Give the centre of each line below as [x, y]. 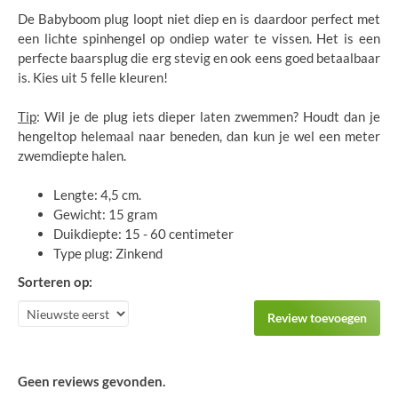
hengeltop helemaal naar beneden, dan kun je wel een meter [199, 135]
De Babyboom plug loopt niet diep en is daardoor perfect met [199, 18]
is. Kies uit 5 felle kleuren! [93, 77]
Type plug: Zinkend [108, 253]
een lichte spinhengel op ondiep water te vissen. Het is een [199, 38]
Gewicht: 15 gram [105, 214]
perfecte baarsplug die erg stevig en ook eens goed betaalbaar [199, 57]
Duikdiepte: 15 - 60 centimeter [143, 233]
